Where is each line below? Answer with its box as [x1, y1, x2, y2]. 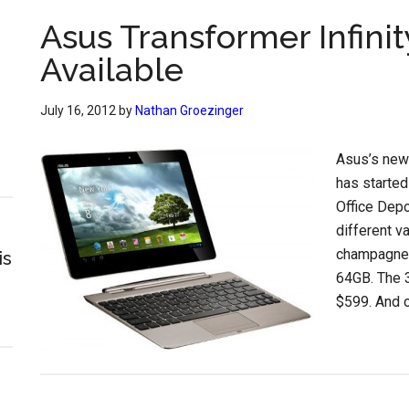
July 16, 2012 [40, 103, 116, 118]
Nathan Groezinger [135, 103, 244, 118]
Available [40, 50, 184, 89]
